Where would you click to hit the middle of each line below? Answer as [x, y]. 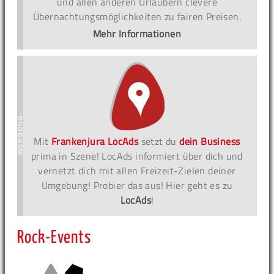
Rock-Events [54, 238]
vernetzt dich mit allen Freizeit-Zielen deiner [137, 171]
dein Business [210, 142]
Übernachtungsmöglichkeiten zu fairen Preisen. [137, 17]
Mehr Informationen [137, 34]
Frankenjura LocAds [95, 142]
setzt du [159, 142]
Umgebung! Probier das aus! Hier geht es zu [137, 186]
